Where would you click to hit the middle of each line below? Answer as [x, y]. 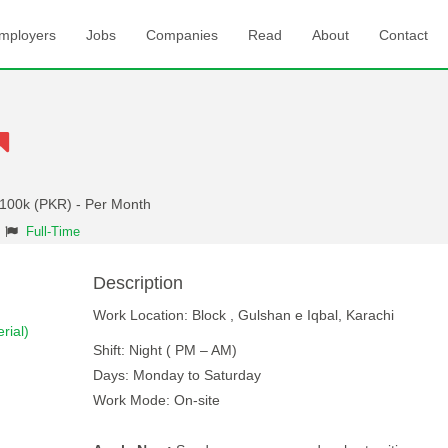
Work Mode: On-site [156, 400]
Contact [403, 35]
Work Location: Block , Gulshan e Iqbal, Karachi [243, 315]
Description [137, 283]
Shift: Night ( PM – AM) [164, 350]
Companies [182, 35]
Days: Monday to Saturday [176, 375]
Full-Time [53, 232]
